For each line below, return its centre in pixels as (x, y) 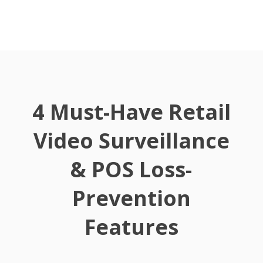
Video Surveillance (131, 141)
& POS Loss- (131, 170)
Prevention (131, 198)
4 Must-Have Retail (131, 112)
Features (131, 227)
